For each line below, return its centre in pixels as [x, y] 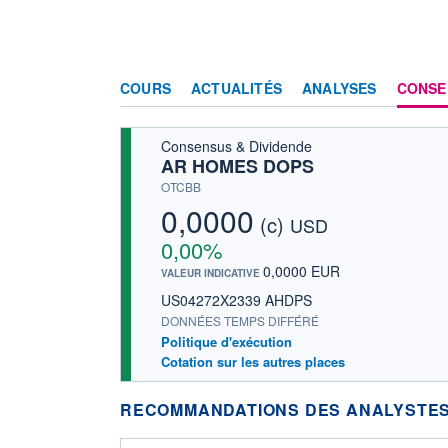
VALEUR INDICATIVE [212, 272]
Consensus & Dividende [236, 145]
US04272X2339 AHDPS [236, 299]
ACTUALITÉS [236, 87]
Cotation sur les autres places [253, 361]
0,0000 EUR [301, 270]
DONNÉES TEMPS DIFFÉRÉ [240, 320]
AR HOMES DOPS [237, 165]
